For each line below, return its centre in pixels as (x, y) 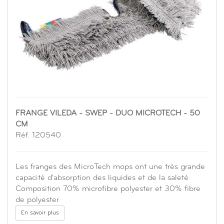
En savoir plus (40, 213)
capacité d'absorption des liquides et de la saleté (102, 178)
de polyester (37, 200)
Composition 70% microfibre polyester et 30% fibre (108, 189)
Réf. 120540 (38, 136)
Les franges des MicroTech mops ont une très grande (110, 167)
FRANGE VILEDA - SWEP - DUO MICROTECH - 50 (108, 114)
